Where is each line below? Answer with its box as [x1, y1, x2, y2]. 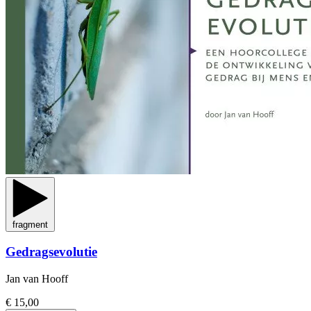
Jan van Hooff [6, 272, 68, 285]
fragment [12, 219, 48, 230]
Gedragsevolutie [6, 244, 97, 260]
